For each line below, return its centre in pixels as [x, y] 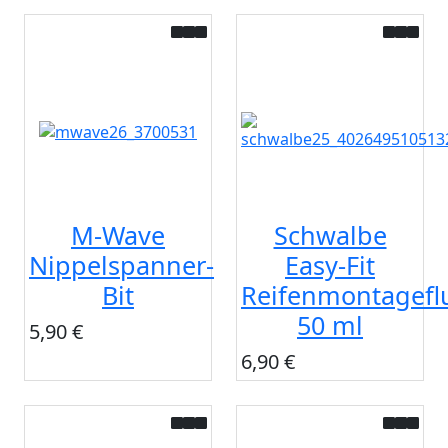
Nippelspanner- [121, 265]
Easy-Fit [330, 265]
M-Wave [118, 235]
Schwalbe [330, 235]
